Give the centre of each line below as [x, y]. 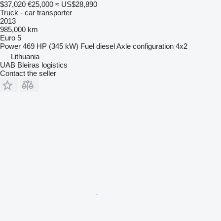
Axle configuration [145, 46]
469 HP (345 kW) [51, 46]
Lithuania [25, 56]
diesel [106, 46]
